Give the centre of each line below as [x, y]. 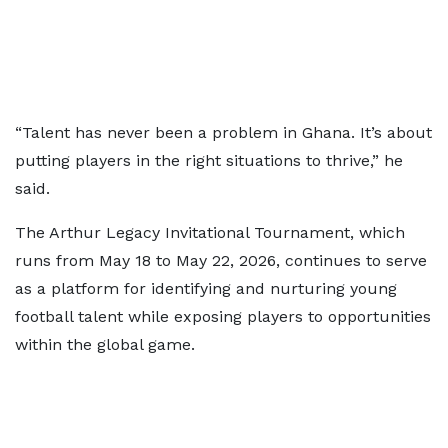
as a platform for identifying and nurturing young [206, 288]
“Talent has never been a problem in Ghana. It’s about [223, 132]
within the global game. [105, 344]
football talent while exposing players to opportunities [223, 316]
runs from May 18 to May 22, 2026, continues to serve [221, 260]
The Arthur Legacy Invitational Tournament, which [210, 232]
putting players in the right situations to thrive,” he [209, 160]
